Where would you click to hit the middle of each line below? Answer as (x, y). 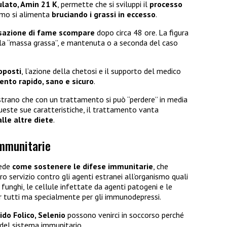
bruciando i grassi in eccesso (104, 14)
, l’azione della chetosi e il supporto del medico (101, 71)
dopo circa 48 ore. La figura (142, 33)
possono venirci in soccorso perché (125, 215)
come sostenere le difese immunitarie (83, 166)
